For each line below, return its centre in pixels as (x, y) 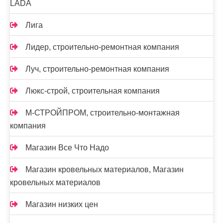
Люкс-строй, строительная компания (93, 91)
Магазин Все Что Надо (67, 148)
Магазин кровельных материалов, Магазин (105, 169)
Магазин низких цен (62, 204)
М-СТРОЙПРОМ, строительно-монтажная (103, 113)
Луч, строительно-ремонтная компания (97, 69)
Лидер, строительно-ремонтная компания (102, 47)
